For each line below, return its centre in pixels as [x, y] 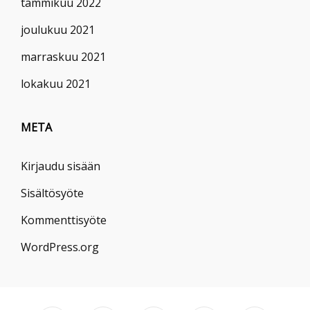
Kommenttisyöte [64, 220]
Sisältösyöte [52, 193]
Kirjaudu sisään [61, 166]
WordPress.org [60, 247]
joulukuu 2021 [58, 30]
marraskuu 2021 [63, 57]
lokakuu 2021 [56, 84]
